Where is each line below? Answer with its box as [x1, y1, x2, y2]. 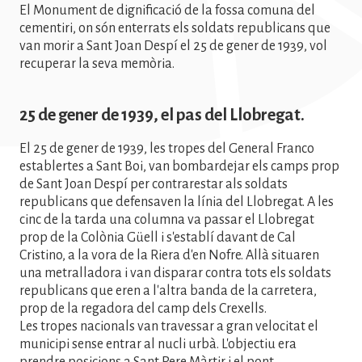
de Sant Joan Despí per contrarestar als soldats [19, 176, 288, 192]
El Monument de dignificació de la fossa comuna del [19, 2, 315, 18]
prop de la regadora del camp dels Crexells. [19, 301, 269, 316]
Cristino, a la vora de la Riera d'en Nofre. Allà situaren [19, 247, 319, 263]
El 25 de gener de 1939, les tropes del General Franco [19, 141, 314, 156]
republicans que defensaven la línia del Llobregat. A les [19, 194, 334, 209]
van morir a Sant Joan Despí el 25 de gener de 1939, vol [19, 38, 327, 53]
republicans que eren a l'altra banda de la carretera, [19, 283, 317, 298]
